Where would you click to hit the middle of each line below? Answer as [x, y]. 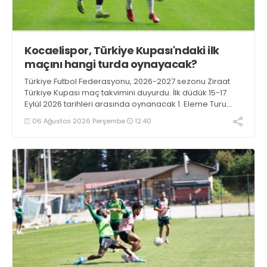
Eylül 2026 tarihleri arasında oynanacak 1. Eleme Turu [125, 104]
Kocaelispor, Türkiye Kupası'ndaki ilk [122, 51]
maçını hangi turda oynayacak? [111, 64]
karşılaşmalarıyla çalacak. [75, 116]
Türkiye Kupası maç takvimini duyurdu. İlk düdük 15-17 [125, 93]
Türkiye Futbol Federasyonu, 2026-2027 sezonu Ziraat [127, 82]
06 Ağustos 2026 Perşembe [79, 121]
